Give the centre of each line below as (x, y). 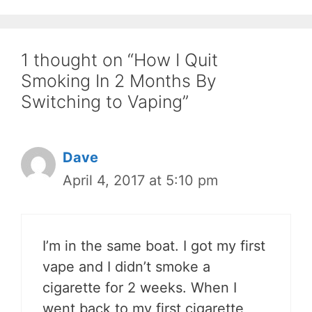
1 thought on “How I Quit (119, 60)
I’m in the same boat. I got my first (154, 245)
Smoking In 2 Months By (119, 80)
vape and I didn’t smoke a (126, 266)
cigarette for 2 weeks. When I (140, 287)
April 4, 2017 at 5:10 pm (140, 180)
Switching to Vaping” (105, 101)
